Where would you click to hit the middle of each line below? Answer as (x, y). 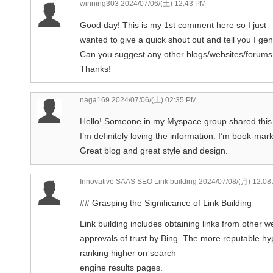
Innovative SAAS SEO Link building (138, 181)
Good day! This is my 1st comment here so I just (173, 25)
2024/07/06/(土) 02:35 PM (153, 100)
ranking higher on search (128, 253)
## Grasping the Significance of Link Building (166, 203)
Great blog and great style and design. (154, 150)
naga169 (95, 100)
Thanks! (95, 69)
